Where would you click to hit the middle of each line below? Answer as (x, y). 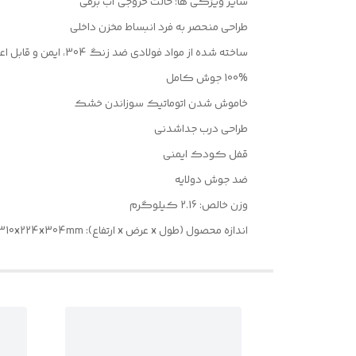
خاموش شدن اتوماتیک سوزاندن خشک (161, 104)
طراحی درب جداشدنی (201, 130)
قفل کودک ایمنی (205, 155)
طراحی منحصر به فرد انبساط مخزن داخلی (159, 28)
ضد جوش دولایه (211, 181)
